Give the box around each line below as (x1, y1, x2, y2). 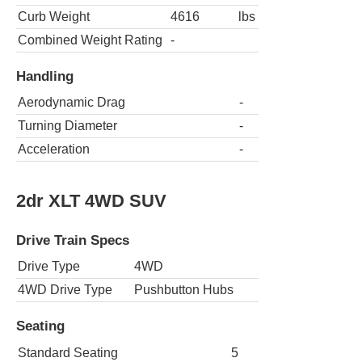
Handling (16, 67, 74, 84)
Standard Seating (18, 345, 118, 360)
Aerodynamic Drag (18, 95, 125, 110)
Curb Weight (18, 10, 90, 24)
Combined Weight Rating (18, 33, 162, 48)
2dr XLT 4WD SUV (16, 190, 166, 211)
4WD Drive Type (18, 283, 112, 297)
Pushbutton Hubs (134, 283, 234, 297)
